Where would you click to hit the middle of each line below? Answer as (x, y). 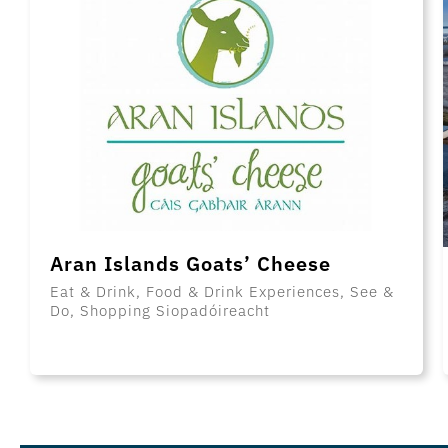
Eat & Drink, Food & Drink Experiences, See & (222, 292)
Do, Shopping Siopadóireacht (160, 311)
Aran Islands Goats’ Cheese (190, 264)
